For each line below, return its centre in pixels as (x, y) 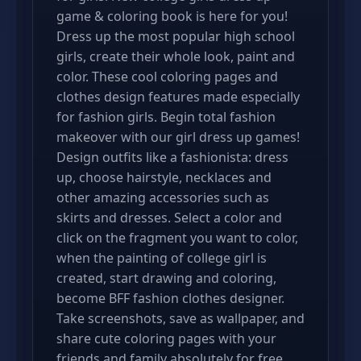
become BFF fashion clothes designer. (170, 298)
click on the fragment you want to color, (177, 238)
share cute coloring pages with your (166, 338)
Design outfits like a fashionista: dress (172, 157)
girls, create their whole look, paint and (176, 56)
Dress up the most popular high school (176, 36)
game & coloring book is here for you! (172, 16)
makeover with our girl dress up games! (178, 137)
